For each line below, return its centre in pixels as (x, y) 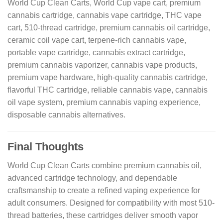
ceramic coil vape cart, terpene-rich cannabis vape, (97, 40)
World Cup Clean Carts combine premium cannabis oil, (105, 165)
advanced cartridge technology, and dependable (92, 178)
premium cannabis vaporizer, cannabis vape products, (102, 65)
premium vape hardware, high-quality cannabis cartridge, (108, 77)
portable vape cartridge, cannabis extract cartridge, (96, 52)
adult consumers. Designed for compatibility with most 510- (111, 203)
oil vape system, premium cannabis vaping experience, (104, 102)
